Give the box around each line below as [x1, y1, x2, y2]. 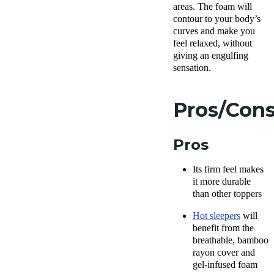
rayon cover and [193, 247, 255, 258]
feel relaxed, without [173, 38, 252, 49]
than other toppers [193, 188, 262, 199]
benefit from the [193, 223, 254, 234]
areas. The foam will [173, 1, 252, 12]
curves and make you [173, 26, 255, 37]
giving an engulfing [173, 50, 248, 61]
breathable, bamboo [193, 235, 268, 246]
